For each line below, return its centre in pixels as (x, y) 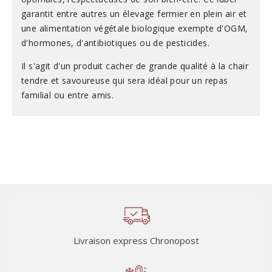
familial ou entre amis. (68, 95)
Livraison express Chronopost (136, 240)
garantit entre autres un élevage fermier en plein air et (134, 13)
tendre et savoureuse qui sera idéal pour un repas (125, 80)
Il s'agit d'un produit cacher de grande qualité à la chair (135, 66)
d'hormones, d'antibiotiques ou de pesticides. (115, 42)
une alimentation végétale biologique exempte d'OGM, (135, 28)
